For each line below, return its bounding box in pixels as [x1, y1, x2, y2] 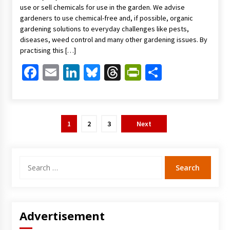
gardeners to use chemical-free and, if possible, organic [20, 13, 193, 23]
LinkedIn [79, 62, 140, 83]
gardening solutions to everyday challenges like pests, [20, 24, 189, 34]
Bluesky [100, 62, 155, 83]
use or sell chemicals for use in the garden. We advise [20, 3, 185, 12]
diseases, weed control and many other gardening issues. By [20, 35, 207, 45]
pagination [11, 131, 73, 146]
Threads [120, 62, 177, 83]
